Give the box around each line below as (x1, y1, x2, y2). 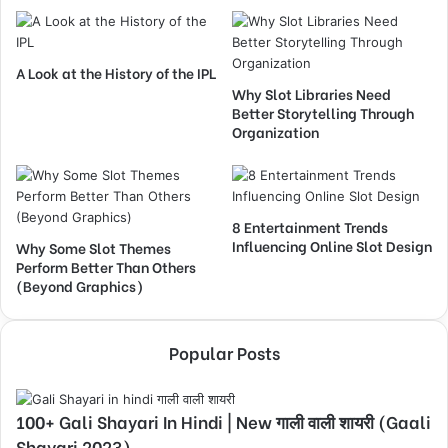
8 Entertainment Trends (232, 215, 388, 237)
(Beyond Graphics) (16, 274, 143, 296)
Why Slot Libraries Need (232, 82, 391, 104)
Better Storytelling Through (232, 101, 414, 123)
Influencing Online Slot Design (232, 234, 432, 256)
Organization (232, 120, 319, 142)
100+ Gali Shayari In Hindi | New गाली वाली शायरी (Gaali (16, 408, 431, 434)
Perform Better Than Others (16, 255, 196, 277)
